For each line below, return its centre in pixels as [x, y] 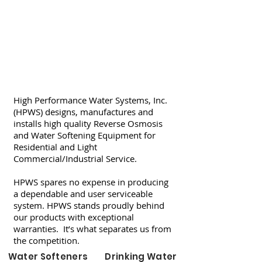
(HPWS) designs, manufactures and [83, 112]
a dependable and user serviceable [83, 194]
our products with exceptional [74, 217]
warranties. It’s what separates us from [92, 229]
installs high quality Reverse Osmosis [88, 123]
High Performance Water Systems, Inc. [90, 100]
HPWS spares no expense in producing [91, 182]
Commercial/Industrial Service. [76, 158]
